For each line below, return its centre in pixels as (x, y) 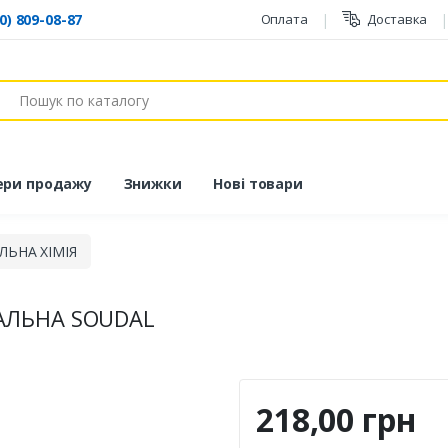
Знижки (152, 183)
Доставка (397, 18)
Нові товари (258, 183)
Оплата (284, 18)
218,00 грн (336, 420)
